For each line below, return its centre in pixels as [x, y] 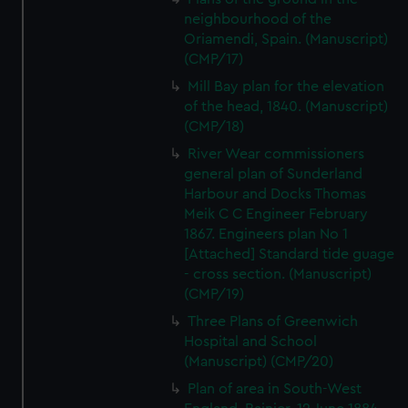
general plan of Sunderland [274, 174]
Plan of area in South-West [275, 389]
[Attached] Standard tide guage [290, 254]
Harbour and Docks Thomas [275, 194]
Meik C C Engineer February [276, 214]
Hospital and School [251, 342]
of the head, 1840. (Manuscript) [286, 107]
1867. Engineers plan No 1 [266, 234]
